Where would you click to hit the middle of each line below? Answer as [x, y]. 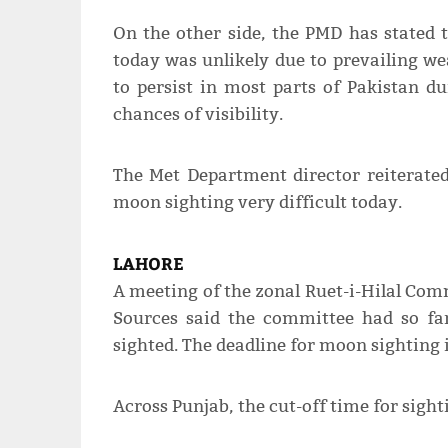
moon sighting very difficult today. [257, 203]
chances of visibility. [197, 115]
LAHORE [148, 263]
